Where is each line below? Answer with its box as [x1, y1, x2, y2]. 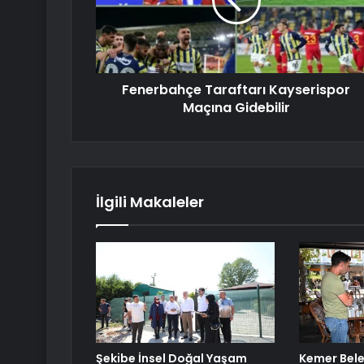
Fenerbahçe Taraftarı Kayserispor [122, 80, 350, 100]
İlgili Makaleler [96, 192, 204, 213]
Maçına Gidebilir [182, 98, 290, 118]
